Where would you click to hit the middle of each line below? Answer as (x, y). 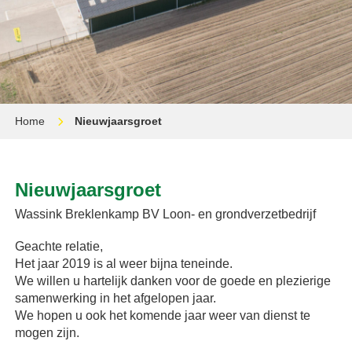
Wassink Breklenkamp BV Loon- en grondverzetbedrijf (166, 214)
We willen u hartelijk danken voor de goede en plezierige (173, 281)
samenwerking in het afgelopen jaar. (116, 299)
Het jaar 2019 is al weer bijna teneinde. (124, 264)
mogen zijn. (48, 333)
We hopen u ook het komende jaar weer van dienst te (163, 316)
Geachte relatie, (59, 247)
